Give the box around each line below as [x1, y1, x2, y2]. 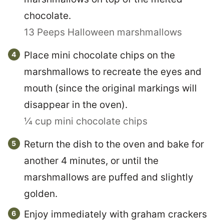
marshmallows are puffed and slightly [24, 171, 193, 183]
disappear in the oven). [24, 98, 127, 110]
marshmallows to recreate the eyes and [24, 65, 201, 77]
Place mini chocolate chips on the [24, 49, 175, 61]
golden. [24, 187, 57, 199]
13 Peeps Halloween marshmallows [24, 26, 182, 38]
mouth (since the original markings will [24, 82, 197, 94]
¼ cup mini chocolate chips [24, 115, 147, 127]
